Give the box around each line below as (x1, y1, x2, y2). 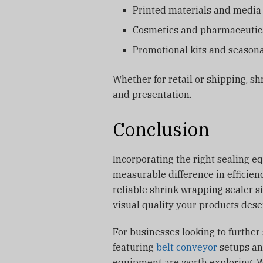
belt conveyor (156, 241, 217, 253)
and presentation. (113, 89, 191, 101)
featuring (113, 241, 156, 253)
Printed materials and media (133, 4, 262, 16)
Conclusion (113, 117, 210, 141)
